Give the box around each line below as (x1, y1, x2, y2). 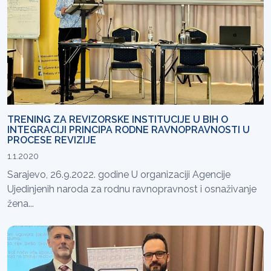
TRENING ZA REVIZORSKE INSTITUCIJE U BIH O (7, 113, 228, 125)
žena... (7, 197, 34, 209)
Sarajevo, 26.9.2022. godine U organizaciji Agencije (7, 168, 230, 180)
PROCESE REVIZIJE (7, 134, 96, 146)
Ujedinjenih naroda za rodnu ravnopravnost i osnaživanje (7, 183, 256, 195)
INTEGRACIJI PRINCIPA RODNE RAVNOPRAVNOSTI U (7, 123, 250, 135)
